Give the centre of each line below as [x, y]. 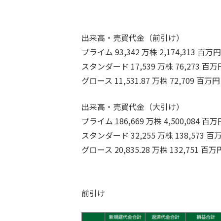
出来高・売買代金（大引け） [133, 106]
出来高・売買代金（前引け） [133, 37]
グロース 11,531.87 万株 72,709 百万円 [151, 80]
